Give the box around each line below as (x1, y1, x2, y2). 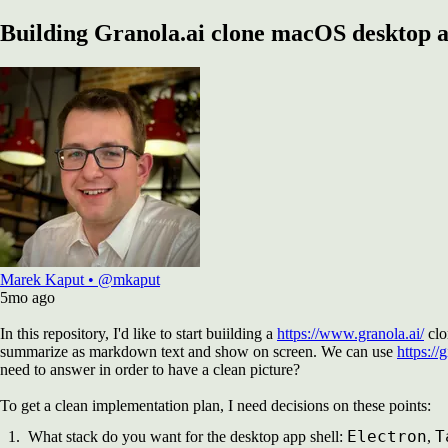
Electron (347, 426, 427, 446)
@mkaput (98, 270, 160, 288)
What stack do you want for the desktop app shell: (28, 427, 347, 445)
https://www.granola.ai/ (277, 324, 424, 342)
